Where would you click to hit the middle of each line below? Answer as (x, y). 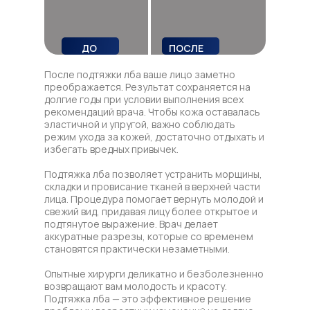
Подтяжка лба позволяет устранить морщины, (153, 174)
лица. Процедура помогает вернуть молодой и (154, 199)
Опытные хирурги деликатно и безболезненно (154, 273)
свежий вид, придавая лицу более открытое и (151, 211)
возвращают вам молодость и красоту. (136, 286)
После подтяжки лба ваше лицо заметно (140, 74)
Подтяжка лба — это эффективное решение (148, 298)
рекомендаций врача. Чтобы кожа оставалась (152, 111)
